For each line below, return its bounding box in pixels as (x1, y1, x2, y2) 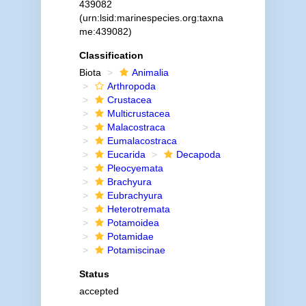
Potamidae (107, 231, 154, 242)
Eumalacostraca (107, 135, 177, 146)
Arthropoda (107, 81, 156, 92)
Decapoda (176, 149, 221, 160)
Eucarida (107, 149, 145, 160)
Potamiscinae (107, 245, 165, 255)
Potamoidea (107, 217, 159, 228)
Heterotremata (107, 204, 170, 214)
